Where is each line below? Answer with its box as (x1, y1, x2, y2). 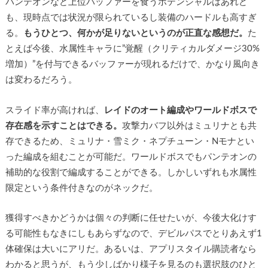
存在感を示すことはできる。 (5, 121, 122, 130)
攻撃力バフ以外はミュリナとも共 (121, 121, 257, 130)
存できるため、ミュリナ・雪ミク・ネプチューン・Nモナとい (5, 136, 254, 146)
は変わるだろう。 (5, 75, 77, 85)
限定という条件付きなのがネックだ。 (5, 183, 158, 193)
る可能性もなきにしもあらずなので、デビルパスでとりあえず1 (5, 229, 262, 239)
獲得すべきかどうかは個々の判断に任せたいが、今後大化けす (5, 214, 257, 223)
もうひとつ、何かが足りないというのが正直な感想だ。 (23, 29, 248, 38)
